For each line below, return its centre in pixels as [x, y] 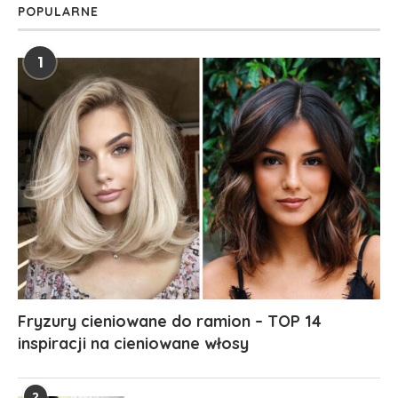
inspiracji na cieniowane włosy [133, 343]
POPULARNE [58, 11]
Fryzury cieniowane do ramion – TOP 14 [170, 321]
